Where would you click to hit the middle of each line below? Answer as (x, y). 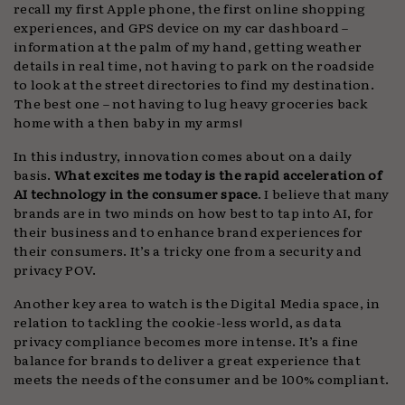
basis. (34, 174)
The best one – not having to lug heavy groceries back (191, 103)
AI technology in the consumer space (136, 193)
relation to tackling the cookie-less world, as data (178, 322)
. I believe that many (323, 193)
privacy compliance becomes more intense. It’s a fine (186, 341)
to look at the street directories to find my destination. (194, 84)
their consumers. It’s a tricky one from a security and (188, 250)
